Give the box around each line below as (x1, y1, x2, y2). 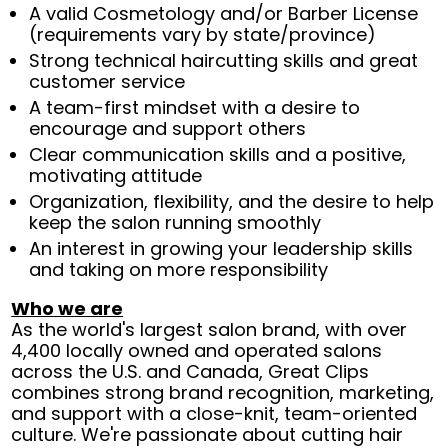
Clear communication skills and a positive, (29, 142, 407, 168)
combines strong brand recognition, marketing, (11, 380, 435, 406)
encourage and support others (29, 116, 307, 142)
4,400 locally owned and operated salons (11, 338, 383, 364)
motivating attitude (29, 163, 203, 189)
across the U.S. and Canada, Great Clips (11, 359, 370, 385)
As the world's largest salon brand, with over (11, 317, 408, 343)
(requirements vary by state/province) (29, 22, 377, 48)
